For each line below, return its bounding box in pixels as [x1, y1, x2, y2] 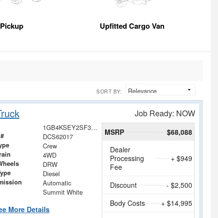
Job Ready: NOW [135, 108, 195, 119]
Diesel [42, 169, 60, 179]
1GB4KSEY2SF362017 [91, 123, 97, 132]
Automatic [42, 178, 71, 188]
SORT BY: [96, 88, 122, 95]
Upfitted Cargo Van [100, 20, 165, 32]
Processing [110, 153, 145, 163]
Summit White [42, 187, 83, 197]
